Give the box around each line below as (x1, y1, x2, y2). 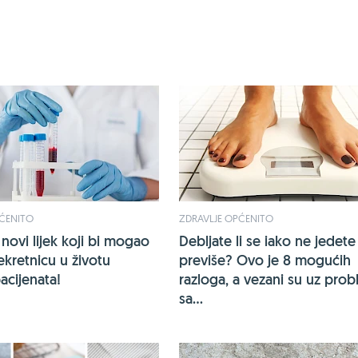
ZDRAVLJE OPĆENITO (179, 212, 273, 225)
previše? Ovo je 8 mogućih (179, 251, 351, 270)
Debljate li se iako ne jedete (179, 232, 356, 251)
